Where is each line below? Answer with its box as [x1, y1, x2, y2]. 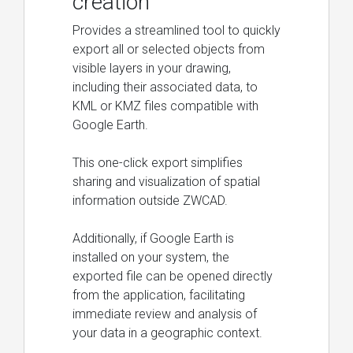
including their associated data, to [72, 79, 258, 95]
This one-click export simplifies [72, 154, 243, 170]
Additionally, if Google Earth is [72, 230, 234, 246]
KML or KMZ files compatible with [72, 98, 258, 113]
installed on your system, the [72, 249, 229, 265]
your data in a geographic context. [72, 325, 262, 340]
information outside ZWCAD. [72, 192, 228, 208]
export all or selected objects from [72, 41, 265, 57]
